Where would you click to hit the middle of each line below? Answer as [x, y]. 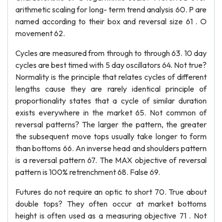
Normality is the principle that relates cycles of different [111, 77]
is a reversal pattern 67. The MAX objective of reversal [111, 160]
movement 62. [40, 33]
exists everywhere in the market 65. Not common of [111, 112]
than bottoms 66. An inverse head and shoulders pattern [111, 148]
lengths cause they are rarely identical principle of [111, 89]
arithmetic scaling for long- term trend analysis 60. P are [111, 9]
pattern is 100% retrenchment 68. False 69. [88, 172]
